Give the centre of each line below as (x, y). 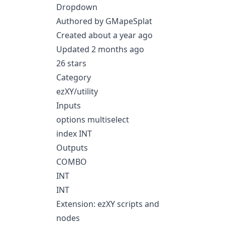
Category (74, 77)
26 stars (71, 63)
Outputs (72, 148)
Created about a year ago (104, 35)
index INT (74, 134)
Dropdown (77, 7)
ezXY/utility (77, 91)
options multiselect (93, 120)
